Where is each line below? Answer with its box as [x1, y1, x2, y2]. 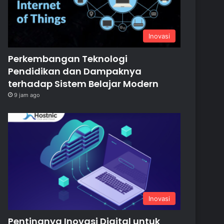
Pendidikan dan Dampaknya [8, 64, 142, 77]
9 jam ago [14, 91, 40, 98]
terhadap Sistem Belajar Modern [8, 77, 159, 90]
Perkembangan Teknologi [8, 52, 128, 65]
